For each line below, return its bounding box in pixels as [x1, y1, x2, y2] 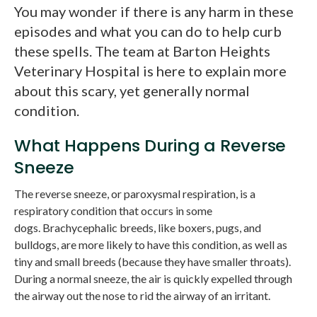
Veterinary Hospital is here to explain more [14, 62, 287, 79]
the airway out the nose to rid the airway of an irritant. [14, 288, 270, 302]
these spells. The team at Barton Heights [14, 42, 270, 59]
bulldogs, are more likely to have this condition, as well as [14, 237, 287, 251]
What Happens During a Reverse [14, 133, 287, 157]
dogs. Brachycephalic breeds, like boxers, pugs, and [14, 220, 261, 234]
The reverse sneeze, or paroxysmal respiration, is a [14, 186, 255, 200]
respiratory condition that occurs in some [14, 203, 212, 217]
